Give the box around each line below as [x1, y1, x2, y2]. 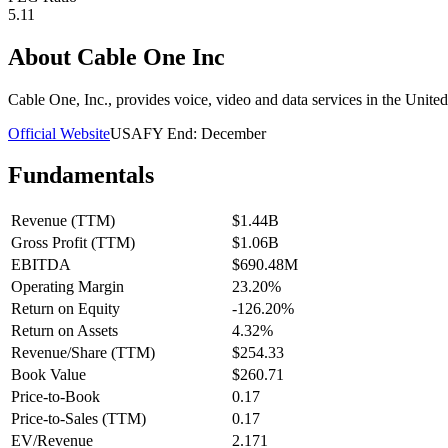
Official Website [8, 124, 110, 142]
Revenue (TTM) [11, 212, 115, 230]
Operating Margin [11, 278, 124, 296]
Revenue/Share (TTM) [11, 344, 155, 362]
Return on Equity [11, 300, 120, 318]
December [201, 124, 266, 142]
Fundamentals [8, 162, 154, 189]
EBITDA [11, 256, 71, 274]
